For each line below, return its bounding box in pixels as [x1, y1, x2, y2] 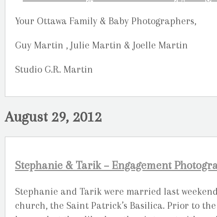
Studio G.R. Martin [15, 63, 93, 75]
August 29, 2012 [5, 108, 102, 125]
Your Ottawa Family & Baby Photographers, [15, 15, 196, 27]
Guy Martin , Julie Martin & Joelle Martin [15, 39, 188, 51]
